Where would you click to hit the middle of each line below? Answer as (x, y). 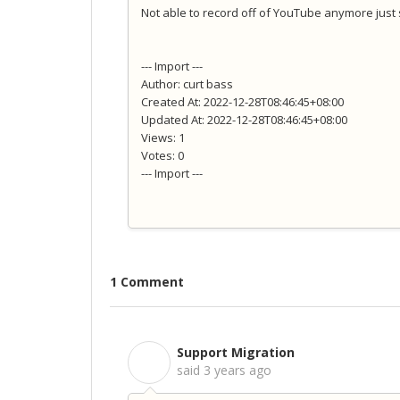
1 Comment (147, 282)
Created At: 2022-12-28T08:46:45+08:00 (242, 102)
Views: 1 (163, 138)
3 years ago (237, 370)
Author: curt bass (187, 84)
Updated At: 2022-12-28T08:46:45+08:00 (244, 120)
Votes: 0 (162, 156)
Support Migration (236, 352)
